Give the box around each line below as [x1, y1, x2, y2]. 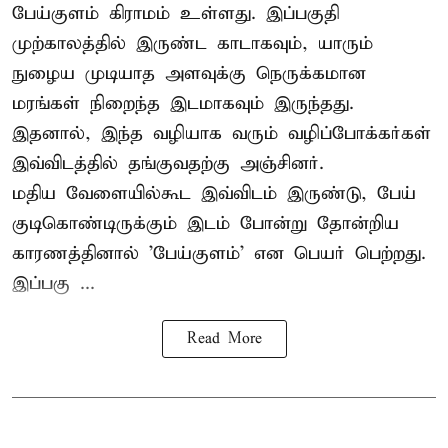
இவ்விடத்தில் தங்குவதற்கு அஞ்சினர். [12, 152, 324, 176]
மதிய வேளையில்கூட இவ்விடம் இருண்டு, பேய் [12, 182, 416, 206]
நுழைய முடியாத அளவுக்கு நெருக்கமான [12, 62, 366, 86]
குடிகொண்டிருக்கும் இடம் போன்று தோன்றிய [12, 212, 399, 236]
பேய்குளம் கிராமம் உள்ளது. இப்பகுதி [12, 2, 339, 26]
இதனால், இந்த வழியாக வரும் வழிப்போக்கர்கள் [12, 122, 431, 146]
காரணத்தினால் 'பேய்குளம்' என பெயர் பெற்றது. [12, 242, 426, 266]
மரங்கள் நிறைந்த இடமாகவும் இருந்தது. [12, 92, 354, 116]
